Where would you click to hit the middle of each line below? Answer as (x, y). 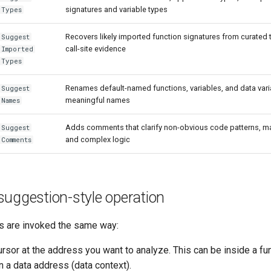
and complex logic (98, 139)
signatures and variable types (116, 9)
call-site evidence (96, 49)
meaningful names (98, 100)
